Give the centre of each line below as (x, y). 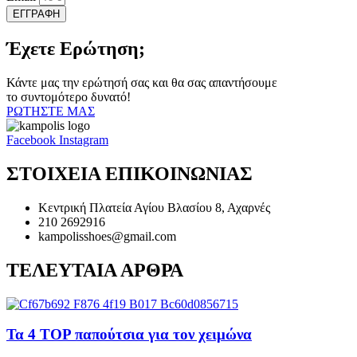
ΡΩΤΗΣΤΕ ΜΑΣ (51, 111)
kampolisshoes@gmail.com (107, 236)
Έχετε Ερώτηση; (76, 49)
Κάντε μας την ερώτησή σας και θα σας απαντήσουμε (142, 82)
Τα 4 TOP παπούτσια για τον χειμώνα (129, 335)
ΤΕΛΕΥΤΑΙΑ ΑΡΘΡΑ (95, 270)
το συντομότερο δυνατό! (69, 96)
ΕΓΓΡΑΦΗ (36, 14)
